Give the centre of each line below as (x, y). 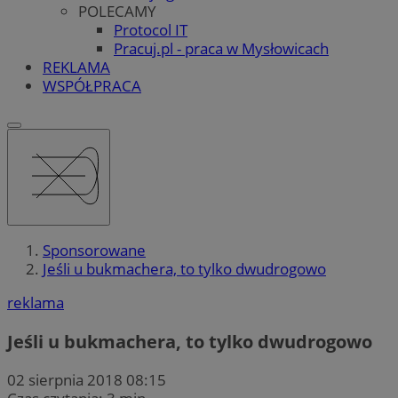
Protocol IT (151, 29)
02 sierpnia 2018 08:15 (87, 379)
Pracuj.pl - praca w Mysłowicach (221, 48)
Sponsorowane (94, 251)
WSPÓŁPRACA (92, 85)
